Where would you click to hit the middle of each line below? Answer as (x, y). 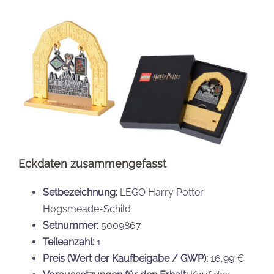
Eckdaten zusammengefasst (92, 164)
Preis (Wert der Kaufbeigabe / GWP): (125, 259)
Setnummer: (71, 226)
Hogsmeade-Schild (87, 209)
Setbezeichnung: (80, 193)
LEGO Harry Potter (161, 193)
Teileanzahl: (68, 242)
